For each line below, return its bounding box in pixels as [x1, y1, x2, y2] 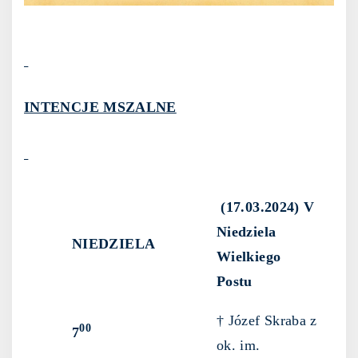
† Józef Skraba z [217, 312, 317, 329]
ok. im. [217, 337, 261, 354]
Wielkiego [217, 249, 281, 265]
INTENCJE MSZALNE [24, 99, 177, 116]
